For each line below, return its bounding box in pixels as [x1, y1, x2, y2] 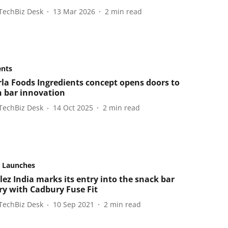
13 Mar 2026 [52, 6, 95, 16]
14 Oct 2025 [52, 103, 93, 113]
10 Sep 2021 [52, 199, 94, 209]
